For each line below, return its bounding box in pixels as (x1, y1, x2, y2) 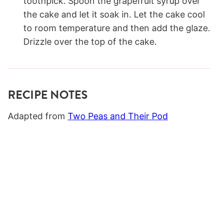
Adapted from (8, 110, 68, 121)
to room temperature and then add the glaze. (23, 22, 210, 33)
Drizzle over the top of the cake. (23, 36, 157, 47)
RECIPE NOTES (8, 86, 88, 103)
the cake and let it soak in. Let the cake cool (23, 9, 205, 19)
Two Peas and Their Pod (68, 110, 168, 121)
